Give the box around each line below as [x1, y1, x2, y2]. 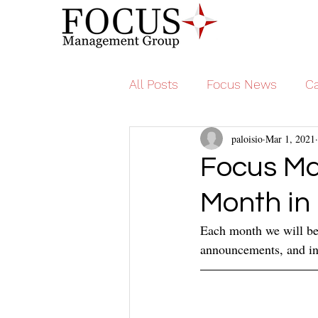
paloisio [231, 131, 263, 146]
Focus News [207, 76, 277, 92]
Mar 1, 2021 [265, 131, 315, 146]
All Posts [129, 76, 178, 92]
